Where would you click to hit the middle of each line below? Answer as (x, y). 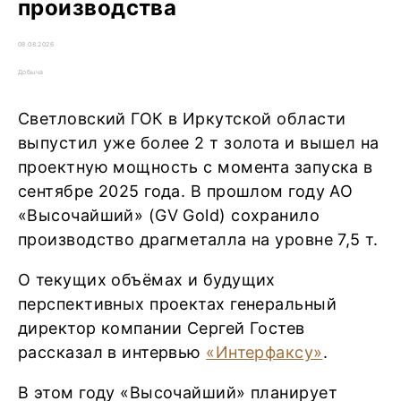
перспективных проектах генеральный (177, 304)
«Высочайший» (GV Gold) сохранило (169, 215)
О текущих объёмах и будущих (147, 280)
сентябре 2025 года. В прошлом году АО (186, 191)
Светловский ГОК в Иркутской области (182, 119)
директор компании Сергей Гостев (162, 328)
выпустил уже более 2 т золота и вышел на (199, 143)
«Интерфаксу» (264, 352)
